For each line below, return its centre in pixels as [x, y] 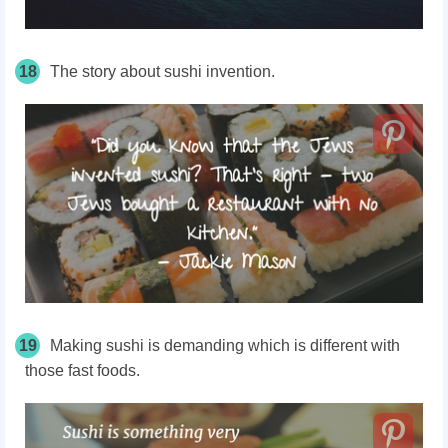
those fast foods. [82, 371]
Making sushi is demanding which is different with [225, 346]
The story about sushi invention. [162, 72]
